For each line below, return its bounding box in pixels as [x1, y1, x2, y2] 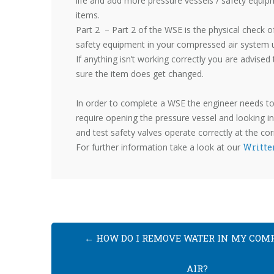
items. [76, 9, 100, 21]
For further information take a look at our [76, 141, 243, 153]
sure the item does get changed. [76, 67, 204, 80]
